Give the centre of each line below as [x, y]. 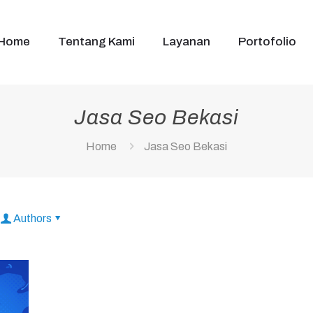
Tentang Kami [96, 42]
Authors [32, 218]
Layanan [187, 42]
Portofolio [267, 42]
